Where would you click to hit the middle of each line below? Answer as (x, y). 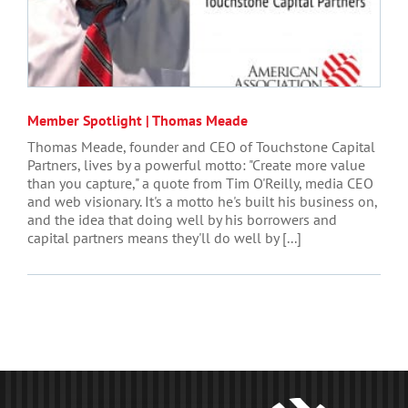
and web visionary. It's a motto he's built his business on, (202, 201)
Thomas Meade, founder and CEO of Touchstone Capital (201, 146)
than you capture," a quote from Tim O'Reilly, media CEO (200, 183)
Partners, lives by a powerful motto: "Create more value (196, 164)
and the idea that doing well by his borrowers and (182, 219)
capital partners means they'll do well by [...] (164, 237)
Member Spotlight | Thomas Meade (138, 120)
